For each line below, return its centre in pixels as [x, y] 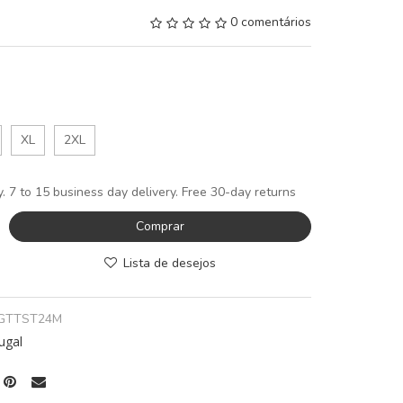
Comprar [161, 227]
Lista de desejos [170, 264]
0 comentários [271, 22]
